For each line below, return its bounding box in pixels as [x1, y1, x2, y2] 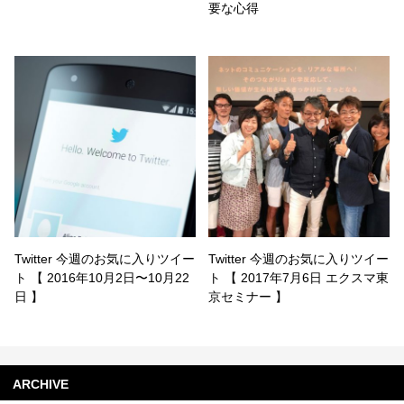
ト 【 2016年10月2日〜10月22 [14, 271, 189, 286]
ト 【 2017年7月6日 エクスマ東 [208, 271, 389, 286]
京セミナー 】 [208, 289, 288, 305]
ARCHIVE [13, 376, 69, 391]
